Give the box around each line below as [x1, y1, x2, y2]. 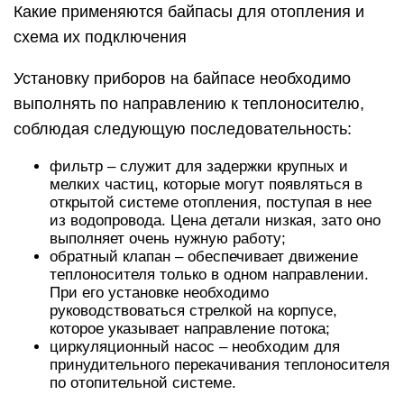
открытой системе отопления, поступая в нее [50, 194, 372, 212]
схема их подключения [14, 28, 187, 47]
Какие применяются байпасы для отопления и [14, 3, 364, 22]
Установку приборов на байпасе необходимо [14, 69, 351, 88]
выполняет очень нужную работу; [50, 230, 286, 248]
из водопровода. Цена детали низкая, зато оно [50, 212, 381, 230]
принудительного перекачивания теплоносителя [50, 356, 390, 374]
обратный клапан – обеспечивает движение [50, 248, 358, 266]
